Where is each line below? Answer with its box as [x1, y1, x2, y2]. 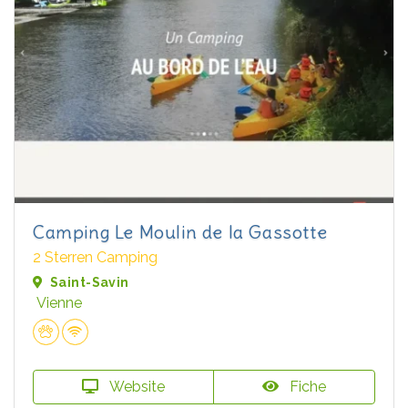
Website [106, 378, 165, 396]
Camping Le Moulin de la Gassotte [33, 220, 328, 244]
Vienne [36, 294, 82, 312]
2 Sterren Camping [33, 249, 158, 267]
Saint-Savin [50, 275, 129, 291]
